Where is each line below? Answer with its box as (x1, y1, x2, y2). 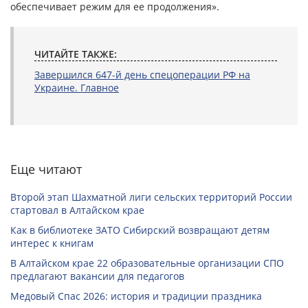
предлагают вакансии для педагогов (10, 269, 184, 283)
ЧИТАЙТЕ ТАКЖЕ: (34, 47, 117, 61)
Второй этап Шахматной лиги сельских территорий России (10, 190, 292, 204)
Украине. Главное (34, 81, 119, 95)
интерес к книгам (10, 236, 93, 250)
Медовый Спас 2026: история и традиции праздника (10, 289, 262, 303)
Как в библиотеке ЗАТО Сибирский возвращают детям (10, 223, 269, 237)
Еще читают (10, 161, 82, 178)
